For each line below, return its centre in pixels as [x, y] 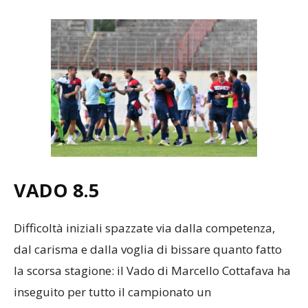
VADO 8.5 [56, 190]
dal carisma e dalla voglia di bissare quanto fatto [148, 250]
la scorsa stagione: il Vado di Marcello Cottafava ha [152, 271]
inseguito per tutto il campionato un [112, 292]
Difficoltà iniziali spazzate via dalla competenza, [144, 228]
